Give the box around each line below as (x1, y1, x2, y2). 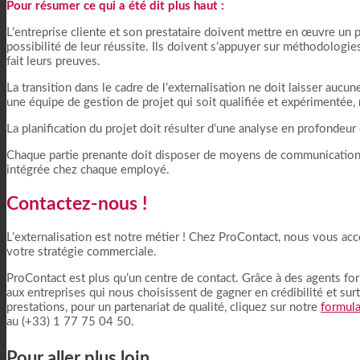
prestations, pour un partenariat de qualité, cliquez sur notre (6, 301, 321, 314)
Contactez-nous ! (6, 194, 147, 213)
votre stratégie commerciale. (6, 246, 157, 259)
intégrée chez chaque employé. (6, 163, 170, 176)
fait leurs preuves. (6, 55, 100, 67)
